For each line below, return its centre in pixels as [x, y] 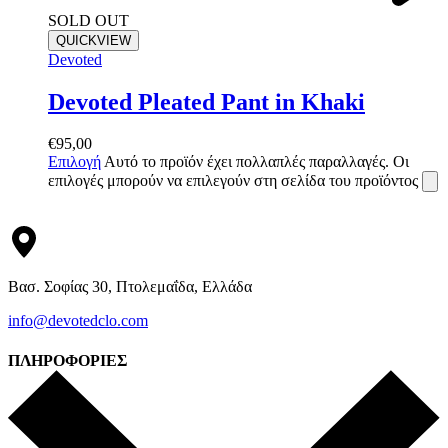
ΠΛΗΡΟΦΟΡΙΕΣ [67, 360]
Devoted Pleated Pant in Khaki [206, 101]
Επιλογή [74, 162]
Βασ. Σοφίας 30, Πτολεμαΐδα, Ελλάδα [130, 287]
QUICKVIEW [93, 40]
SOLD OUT [88, 20]
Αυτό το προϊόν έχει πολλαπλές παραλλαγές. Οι [256, 162]
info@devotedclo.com [78, 321]
